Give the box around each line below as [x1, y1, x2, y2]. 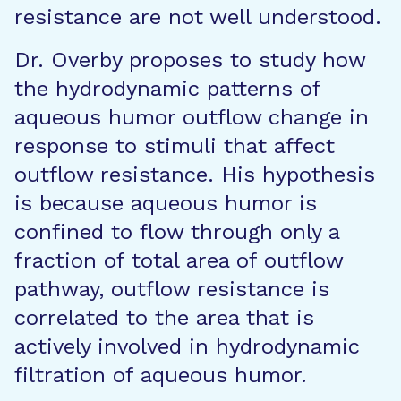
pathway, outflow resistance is [14, 277, 329, 302]
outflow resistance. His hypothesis [14, 162, 375, 187]
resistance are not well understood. [14, 4, 381, 30]
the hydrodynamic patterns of [14, 76, 320, 101]
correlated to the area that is [14, 305, 314, 330]
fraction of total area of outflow [14, 248, 343, 273]
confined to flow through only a [14, 219, 339, 244]
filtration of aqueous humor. [14, 363, 307, 388]
